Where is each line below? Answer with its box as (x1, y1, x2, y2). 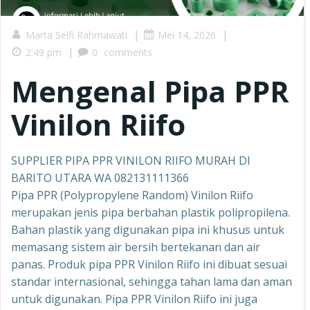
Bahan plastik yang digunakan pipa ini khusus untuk (11, 222, 284, 237)
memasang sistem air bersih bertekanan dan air (11, 239, 260, 255)
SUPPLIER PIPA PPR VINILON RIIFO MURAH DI (11, 153, 250, 168)
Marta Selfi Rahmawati (26, 28, 127, 42)
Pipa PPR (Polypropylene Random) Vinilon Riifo (11, 188, 253, 203)
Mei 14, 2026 (158, 28, 216, 42)
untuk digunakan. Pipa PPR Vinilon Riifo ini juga (11, 291, 257, 307)
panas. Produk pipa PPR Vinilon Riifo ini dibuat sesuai (11, 257, 287, 272)
